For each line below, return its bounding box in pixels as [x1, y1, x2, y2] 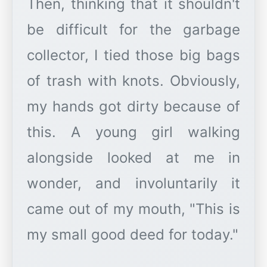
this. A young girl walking [27, 123, 240, 141]
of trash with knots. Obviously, [27, 72, 240, 90]
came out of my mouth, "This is [27, 200, 240, 218]
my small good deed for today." [27, 226, 238, 244]
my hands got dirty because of [27, 98, 240, 116]
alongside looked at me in [27, 149, 240, 167]
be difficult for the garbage [27, 21, 240, 39]
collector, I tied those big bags [27, 46, 240, 64]
